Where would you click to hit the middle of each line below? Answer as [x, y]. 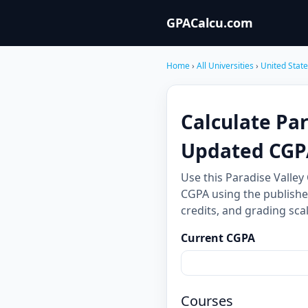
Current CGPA [218, 238]
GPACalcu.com [210, 23]
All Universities [225, 66]
